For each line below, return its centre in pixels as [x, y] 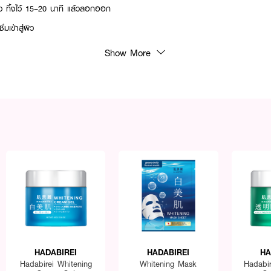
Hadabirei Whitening [56, 264]
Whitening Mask [168, 264]
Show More [128, 53]
